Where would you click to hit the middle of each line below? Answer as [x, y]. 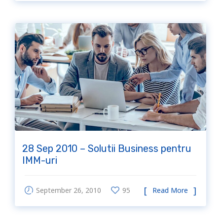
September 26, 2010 [69, 190]
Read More [170, 190]
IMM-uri [40, 161]
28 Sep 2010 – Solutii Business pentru [107, 149]
